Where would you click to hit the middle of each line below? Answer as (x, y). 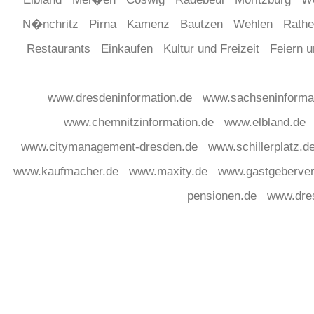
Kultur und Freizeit (213, 48)
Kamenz (150, 24)
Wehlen (254, 24)
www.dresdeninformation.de (122, 97)
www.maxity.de (170, 171)
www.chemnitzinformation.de (140, 122)
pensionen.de (223, 196)
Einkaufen (128, 48)
